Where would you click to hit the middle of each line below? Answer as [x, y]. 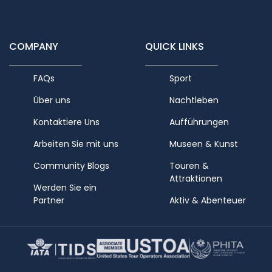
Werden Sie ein [65, 188]
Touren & [189, 166]
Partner [49, 201]
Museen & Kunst [204, 144]
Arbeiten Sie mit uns [76, 144]
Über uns [52, 100]
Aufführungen [199, 122]
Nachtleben [194, 100]
